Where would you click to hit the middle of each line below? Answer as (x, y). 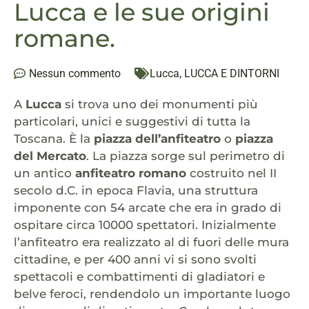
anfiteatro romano (131, 173)
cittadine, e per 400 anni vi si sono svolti (135, 259)
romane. (64, 38)
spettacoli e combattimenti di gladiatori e (139, 276)
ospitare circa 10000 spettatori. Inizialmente (145, 225)
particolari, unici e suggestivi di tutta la (132, 121)
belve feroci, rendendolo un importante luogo (152, 293)
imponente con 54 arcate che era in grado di (148, 207)
